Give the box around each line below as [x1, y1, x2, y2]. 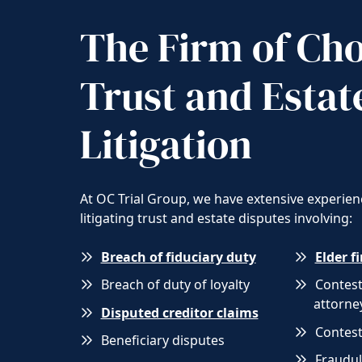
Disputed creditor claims [100, 303, 259, 322]
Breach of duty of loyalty [100, 276, 250, 294]
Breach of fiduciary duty [100, 248, 256, 266]
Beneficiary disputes [100, 331, 225, 350]
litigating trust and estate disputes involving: [79, 209, 352, 227]
